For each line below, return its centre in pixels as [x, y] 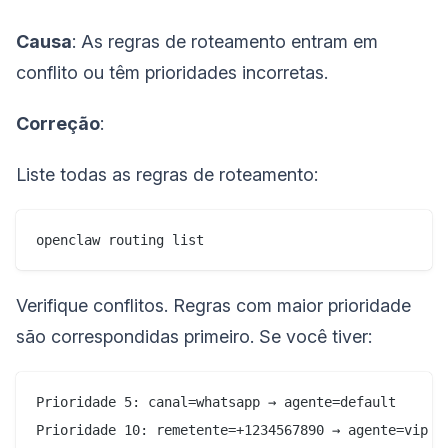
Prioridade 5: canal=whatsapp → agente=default [216, 401]
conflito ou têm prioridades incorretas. [172, 72]
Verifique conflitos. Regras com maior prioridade [213, 305]
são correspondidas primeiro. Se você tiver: [194, 336]
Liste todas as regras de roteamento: [167, 174]
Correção [58, 123]
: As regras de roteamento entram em [225, 41]
